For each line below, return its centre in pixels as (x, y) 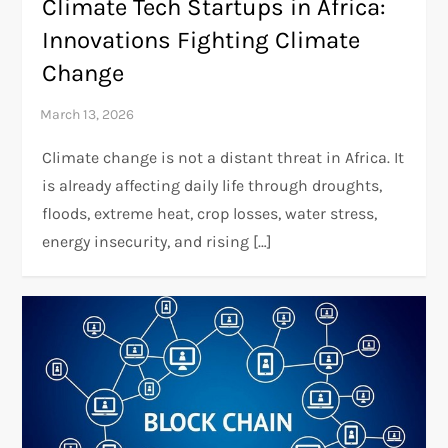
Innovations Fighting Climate (201, 40)
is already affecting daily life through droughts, (212, 186)
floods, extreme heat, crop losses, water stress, (210, 214)
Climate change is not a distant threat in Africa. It (223, 158)
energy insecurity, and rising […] (157, 242)
